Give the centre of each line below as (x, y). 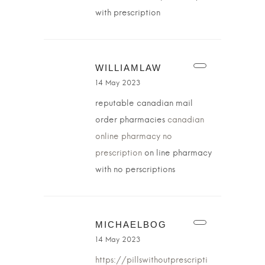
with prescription (128, 13)
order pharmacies (131, 120)
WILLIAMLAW (128, 68)
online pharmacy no (134, 137)
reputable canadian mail (144, 104)
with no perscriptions (135, 170)
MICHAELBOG (131, 224)
